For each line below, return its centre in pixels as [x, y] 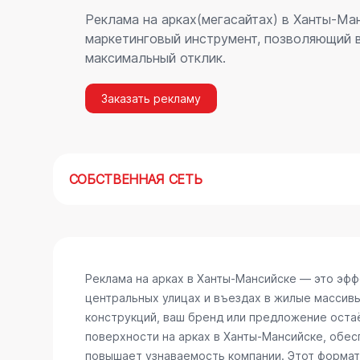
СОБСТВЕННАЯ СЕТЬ [135, 179]
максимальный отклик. [155, 58]
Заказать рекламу [151, 98]
